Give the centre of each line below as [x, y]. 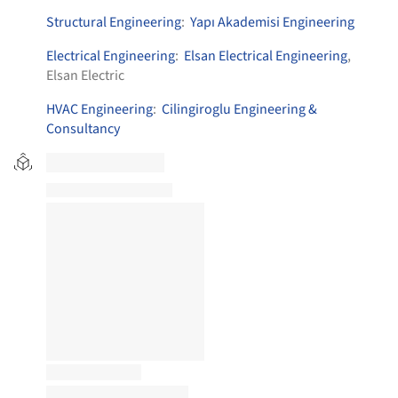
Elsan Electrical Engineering [266, 56]
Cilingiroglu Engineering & [239, 109]
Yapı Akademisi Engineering [272, 22]
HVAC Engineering [99, 109]
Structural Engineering [114, 22]
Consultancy [83, 129]
